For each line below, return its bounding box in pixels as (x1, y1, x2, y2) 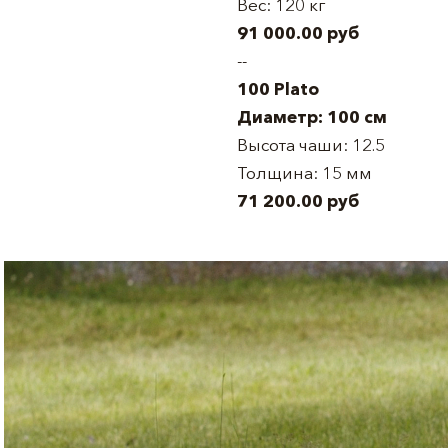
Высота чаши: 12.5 (237, 134, 385, 155)
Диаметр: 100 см (237, 106, 387, 127)
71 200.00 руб (237, 190, 359, 211)
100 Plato (237, 78, 319, 99)
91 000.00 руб (237, 22, 359, 43)
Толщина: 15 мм (237, 162, 372, 183)
